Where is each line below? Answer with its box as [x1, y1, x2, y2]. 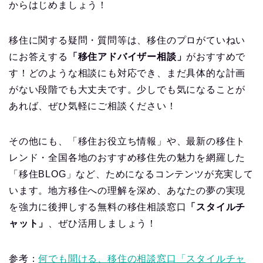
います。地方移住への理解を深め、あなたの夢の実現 [9, 186, 246, 196]
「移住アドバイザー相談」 [68, 52, 187, 62]
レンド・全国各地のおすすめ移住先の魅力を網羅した [9, 153, 246, 163]
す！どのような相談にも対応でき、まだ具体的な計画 [9, 68, 246, 79]
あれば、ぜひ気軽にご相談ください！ [9, 101, 177, 112]
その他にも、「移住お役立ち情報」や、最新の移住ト [9, 136, 246, 147]
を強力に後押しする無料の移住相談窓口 [9, 202, 187, 213]
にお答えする [9, 52, 68, 62]
